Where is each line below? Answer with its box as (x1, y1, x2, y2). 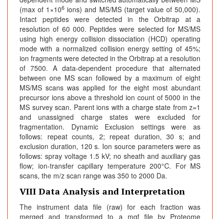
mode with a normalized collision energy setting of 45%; (20, 44, 200, 54)
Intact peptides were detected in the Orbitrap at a (20, 14, 200, 24)
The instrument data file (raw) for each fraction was (20, 202, 200, 212)
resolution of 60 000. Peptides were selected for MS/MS (20, 24, 200, 34)
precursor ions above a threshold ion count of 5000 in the (20, 92, 200, 103)
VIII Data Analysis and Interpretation (20, 185, 185, 197)
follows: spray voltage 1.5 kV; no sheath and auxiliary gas (20, 151, 200, 161)
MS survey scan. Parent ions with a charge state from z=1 (20, 102, 200, 112)
